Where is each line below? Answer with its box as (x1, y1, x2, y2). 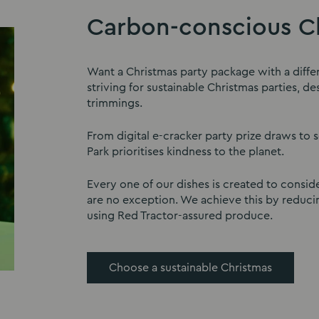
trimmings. (87, 97, 142, 109)
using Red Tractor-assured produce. (87, 209, 273, 221)
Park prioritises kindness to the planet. (87, 145, 284, 157)
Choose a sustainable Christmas (109, 261, 272, 273)
